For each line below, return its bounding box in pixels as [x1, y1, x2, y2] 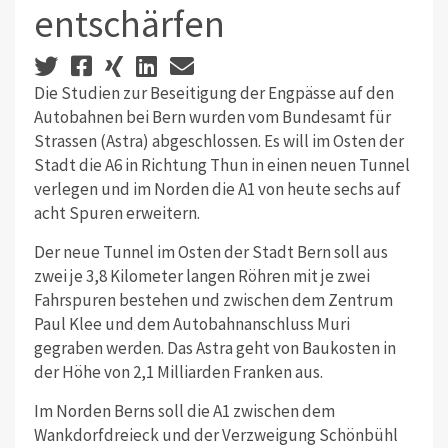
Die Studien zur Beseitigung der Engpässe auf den [33, 81, 394, 104]
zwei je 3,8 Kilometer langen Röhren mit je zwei [33, 264, 370, 287]
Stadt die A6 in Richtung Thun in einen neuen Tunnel [33, 153, 410, 176]
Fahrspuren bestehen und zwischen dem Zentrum [33, 288, 393, 311]
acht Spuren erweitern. [33, 201, 200, 224]
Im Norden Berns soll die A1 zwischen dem [33, 399, 335, 422]
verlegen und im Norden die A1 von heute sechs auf [33, 177, 401, 200]
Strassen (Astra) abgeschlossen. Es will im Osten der [33, 129, 404, 152]
